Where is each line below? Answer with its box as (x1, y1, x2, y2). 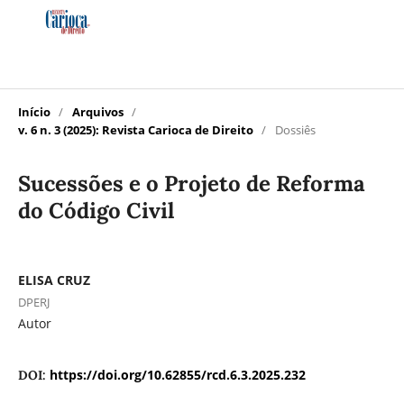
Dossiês (274, 121, 316, 138)
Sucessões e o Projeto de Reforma (17, 169, 365, 197)
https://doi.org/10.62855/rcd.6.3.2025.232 (49, 365, 306, 383)
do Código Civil (17, 196, 174, 225)
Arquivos (71, 103, 124, 120)
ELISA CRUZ (17, 271, 90, 289)
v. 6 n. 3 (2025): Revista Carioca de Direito (17, 121, 253, 138)
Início (17, 103, 50, 120)
